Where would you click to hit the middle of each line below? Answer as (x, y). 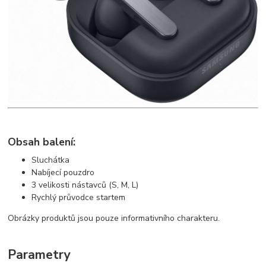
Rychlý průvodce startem (79, 197)
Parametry (39, 255)
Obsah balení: (42, 142)
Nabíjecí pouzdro (63, 172)
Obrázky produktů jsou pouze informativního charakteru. (114, 218)
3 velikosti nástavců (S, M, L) (85, 185)
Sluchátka (51, 160)
